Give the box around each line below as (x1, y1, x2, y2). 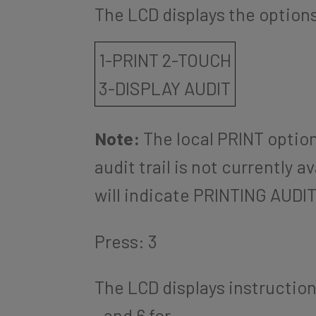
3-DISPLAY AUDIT (99, 78, 231, 99)
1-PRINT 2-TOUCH (99, 49, 232, 71)
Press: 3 (95, 230, 158, 252)
